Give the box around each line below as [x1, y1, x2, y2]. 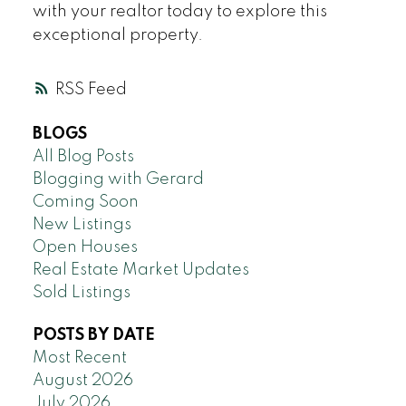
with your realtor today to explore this [32, 3, 327, 20]
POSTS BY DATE [32, 327, 155, 344]
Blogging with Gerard [32, 171, 204, 188]
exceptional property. [32, 26, 203, 43]
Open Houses [32, 239, 138, 256]
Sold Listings [32, 285, 130, 302]
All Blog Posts [32, 149, 134, 166]
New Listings [32, 217, 131, 234]
